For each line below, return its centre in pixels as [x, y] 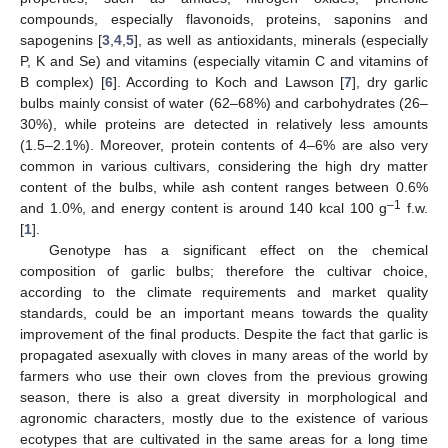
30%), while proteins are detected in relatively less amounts [224, 124]
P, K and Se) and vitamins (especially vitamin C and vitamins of [224, 61]
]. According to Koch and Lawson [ [228, 82]
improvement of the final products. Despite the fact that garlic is [224, 334]
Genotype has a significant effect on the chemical [238, 250]
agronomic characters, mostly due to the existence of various [224, 418]
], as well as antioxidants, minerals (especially [281, 40]
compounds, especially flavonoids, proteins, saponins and [224, 19]
